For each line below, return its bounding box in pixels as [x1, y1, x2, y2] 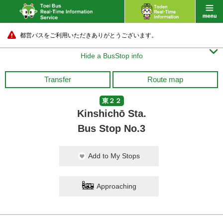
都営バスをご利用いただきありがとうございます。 [20, 32, 157, 39]
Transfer [44, 75, 71, 84]
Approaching [97, 182, 136, 190]
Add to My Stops [88, 152, 140, 160]
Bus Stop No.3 [78, 123, 145, 134]
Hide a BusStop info [80, 52, 143, 60]
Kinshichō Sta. [77, 108, 146, 119]
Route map [147, 75, 183, 84]
